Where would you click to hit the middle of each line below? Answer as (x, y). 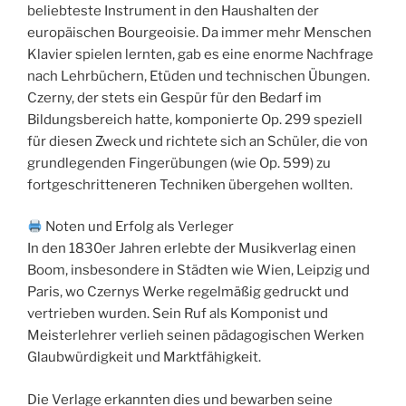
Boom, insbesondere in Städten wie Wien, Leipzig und (198, 271)
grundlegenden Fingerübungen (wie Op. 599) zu (179, 163)
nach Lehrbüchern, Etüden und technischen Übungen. (198, 76)
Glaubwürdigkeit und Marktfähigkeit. (144, 358)
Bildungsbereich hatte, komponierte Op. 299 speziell (195, 119)
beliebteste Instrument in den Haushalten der (173, 10)
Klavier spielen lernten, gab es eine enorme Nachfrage (200, 54)
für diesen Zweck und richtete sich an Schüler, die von (198, 141)
